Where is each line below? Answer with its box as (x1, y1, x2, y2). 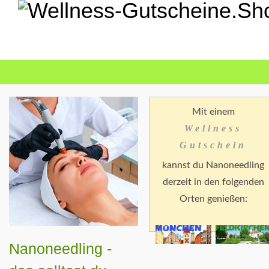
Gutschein (180, 140, 247, 150)
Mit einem (192, 107, 235, 116)
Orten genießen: (179, 194, 247, 204)
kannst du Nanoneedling (162, 160, 265, 170)
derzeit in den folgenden (162, 177, 264, 187)
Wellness (184, 123, 243, 133)
